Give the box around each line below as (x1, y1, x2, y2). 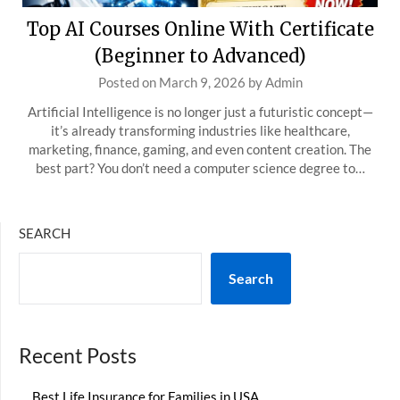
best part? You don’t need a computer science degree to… (35, 160, 365, 176)
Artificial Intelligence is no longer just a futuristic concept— (27, 104, 373, 120)
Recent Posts (19, 344, 137, 368)
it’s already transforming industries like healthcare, (50, 122, 350, 138)
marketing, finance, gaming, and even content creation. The (29, 141, 371, 157)
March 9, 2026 (158, 74, 246, 90)
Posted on (97, 74, 159, 90)
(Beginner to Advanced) (94, 45, 306, 67)
